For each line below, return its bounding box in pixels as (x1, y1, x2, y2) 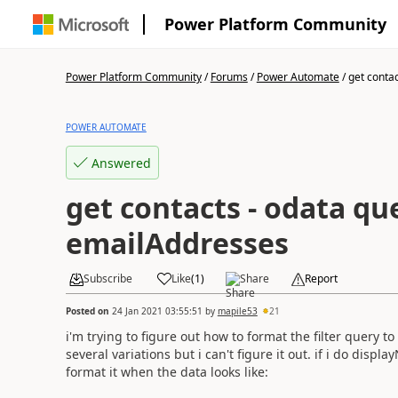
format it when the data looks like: (65, 362, 268, 380)
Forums (210, 69, 248, 84)
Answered (91, 154, 151, 171)
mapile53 (217, 304, 258, 317)
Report (304, 271, 338, 286)
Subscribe (83, 271, 132, 286)
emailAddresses (65, 224, 289, 262)
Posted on (65, 304, 112, 317)
